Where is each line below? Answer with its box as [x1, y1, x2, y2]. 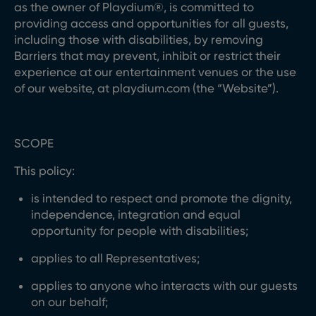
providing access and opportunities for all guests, [14, 16, 288, 30]
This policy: [14, 164, 75, 178]
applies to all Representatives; [31, 251, 200, 265]
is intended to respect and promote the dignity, [31, 191, 292, 205]
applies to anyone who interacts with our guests [31, 279, 298, 293]
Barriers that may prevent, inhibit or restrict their [14, 49, 281, 63]
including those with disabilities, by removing [14, 32, 263, 47]
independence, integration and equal [31, 207, 241, 221]
